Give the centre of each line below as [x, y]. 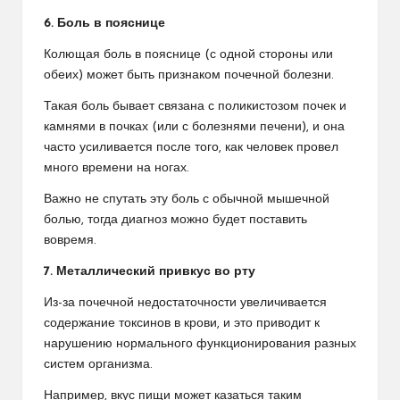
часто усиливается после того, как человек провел [191, 147]
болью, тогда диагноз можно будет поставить [175, 220]
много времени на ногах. [117, 168]
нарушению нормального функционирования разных [200, 344]
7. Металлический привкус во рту [150, 271]
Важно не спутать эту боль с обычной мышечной [187, 199]
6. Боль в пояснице [104, 23]
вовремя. [70, 240]
